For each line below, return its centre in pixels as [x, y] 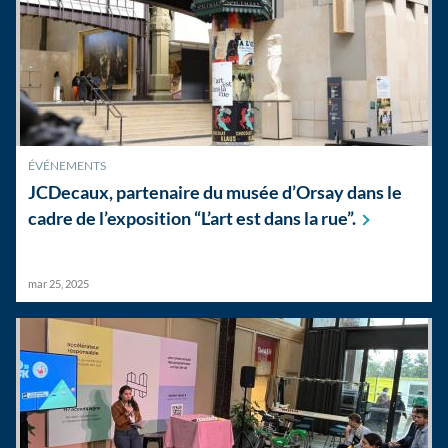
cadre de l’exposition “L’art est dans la [174, 218]
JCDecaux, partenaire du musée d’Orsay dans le [215, 192]
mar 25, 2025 [58, 283]
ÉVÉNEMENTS [67, 165]
